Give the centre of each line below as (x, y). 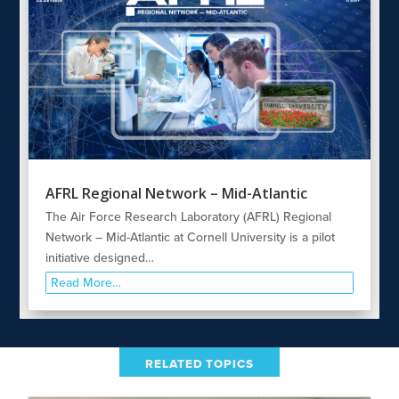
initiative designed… (100, 257)
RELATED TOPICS (199, 363)
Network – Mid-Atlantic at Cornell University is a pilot (191, 236)
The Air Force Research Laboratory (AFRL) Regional (189, 216)
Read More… (85, 283)
